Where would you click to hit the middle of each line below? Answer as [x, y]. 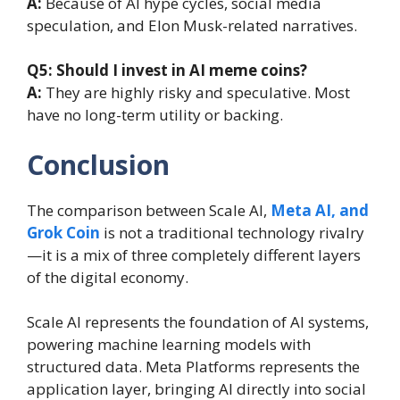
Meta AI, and [320, 210]
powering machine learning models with [169, 345]
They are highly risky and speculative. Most [198, 93]
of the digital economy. [108, 277]
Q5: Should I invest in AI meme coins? [167, 71]
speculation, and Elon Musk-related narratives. [192, 25]
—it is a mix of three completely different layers [194, 254]
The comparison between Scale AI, [149, 210]
